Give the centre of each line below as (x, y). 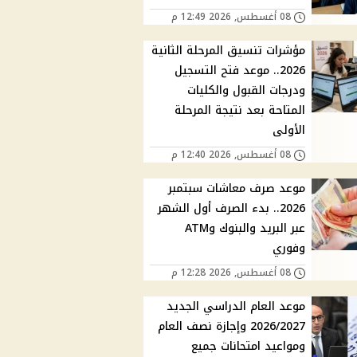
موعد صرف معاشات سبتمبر (237, 189)
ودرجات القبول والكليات (247, 91)
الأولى (289, 131)
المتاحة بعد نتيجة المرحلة (240, 111)
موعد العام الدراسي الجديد (236, 307)
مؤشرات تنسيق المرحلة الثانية (229, 51)
